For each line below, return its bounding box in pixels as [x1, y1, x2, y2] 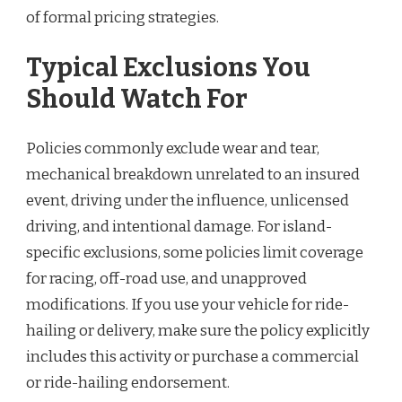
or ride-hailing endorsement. [26, 373, 230, 393]
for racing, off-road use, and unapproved [26, 269, 307, 289]
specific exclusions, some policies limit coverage [26, 243, 363, 263]
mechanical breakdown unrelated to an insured [26, 165, 360, 185]
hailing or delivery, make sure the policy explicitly [26, 321, 370, 341]
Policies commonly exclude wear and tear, [26, 139, 319, 159]
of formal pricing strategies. [26, 8, 219, 28]
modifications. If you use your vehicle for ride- [26, 295, 349, 315]
